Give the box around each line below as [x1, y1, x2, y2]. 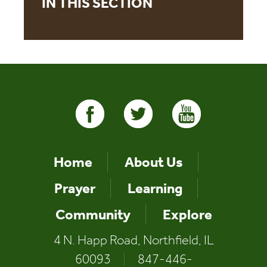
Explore [162, 206, 212, 223]
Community [55, 206, 131, 223]
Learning [128, 180, 182, 197]
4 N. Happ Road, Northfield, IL [53, 232, 214, 249]
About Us [125, 154, 183, 171]
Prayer [54, 180, 95, 197]
